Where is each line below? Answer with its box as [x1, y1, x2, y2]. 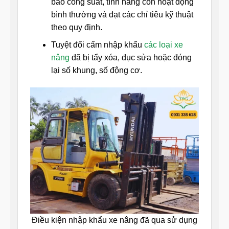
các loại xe [144, 40, 183, 50]
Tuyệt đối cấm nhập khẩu [51, 40, 144, 50]
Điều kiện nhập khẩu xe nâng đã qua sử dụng [32, 215, 197, 224]
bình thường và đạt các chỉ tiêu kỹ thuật [51, 10, 193, 19]
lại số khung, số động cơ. [51, 66, 142, 75]
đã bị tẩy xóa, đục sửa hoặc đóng [69, 53, 192, 62]
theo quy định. [51, 22, 102, 32]
